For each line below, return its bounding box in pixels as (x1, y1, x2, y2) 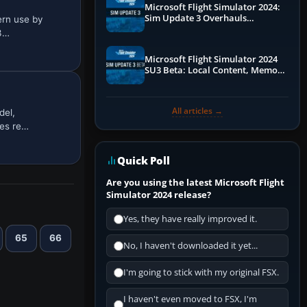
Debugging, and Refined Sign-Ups (145, 75, 284, 88)
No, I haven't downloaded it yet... (123, 240, 258, 252)
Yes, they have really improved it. (123, 213, 257, 225)
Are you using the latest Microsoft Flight (106, 176, 284, 189)
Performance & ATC (145, 23, 228, 36)
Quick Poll (117, 153, 170, 168)
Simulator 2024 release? (106, 188, 211, 201)
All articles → (172, 105, 223, 117)
